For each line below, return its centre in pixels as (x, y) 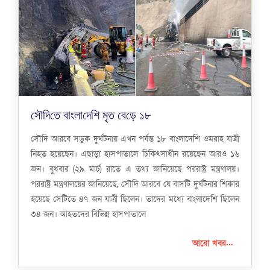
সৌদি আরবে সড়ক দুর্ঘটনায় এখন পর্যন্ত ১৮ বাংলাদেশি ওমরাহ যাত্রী (135, 139)
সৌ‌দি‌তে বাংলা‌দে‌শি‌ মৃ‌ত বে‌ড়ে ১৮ (92, 115)
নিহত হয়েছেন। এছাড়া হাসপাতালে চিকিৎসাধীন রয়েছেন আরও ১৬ (135, 154)
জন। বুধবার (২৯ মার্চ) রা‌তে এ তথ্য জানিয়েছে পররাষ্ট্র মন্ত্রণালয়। (135, 169)
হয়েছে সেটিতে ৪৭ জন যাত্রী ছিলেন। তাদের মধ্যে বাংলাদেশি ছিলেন (135, 199)
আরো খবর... (213, 243)
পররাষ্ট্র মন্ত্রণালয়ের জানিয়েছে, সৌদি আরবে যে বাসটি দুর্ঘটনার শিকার (135, 184)
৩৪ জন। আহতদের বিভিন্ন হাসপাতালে (88, 215)
